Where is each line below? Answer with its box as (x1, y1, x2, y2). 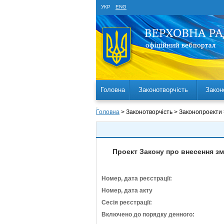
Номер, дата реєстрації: (101, 175, 172, 182)
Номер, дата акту (101, 187, 152, 194)
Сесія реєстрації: (101, 199, 152, 206)
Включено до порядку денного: (101, 211, 194, 218)
